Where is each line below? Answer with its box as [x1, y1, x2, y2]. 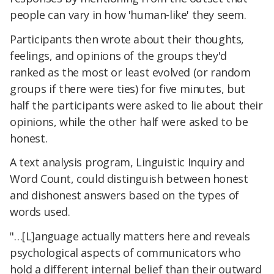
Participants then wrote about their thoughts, [10, 31, 245, 46]
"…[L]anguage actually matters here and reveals [10, 229, 250, 244]
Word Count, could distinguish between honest [10, 171, 248, 187]
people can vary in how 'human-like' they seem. [10, 7, 246, 22]
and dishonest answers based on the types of [10, 188, 239, 203]
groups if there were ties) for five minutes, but [10, 81, 245, 96]
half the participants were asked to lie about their [10, 97, 263, 113]
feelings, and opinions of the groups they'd [10, 48, 227, 63]
